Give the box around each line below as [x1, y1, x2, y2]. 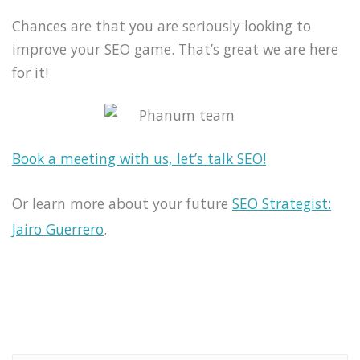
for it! [12, 62, 48, 82]
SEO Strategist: [232, 194, 331, 214]
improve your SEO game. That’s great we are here [12, 39, 338, 59]
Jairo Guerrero [12, 219, 104, 239]
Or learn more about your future [12, 194, 232, 214]
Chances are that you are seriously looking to [12, 15, 311, 35]
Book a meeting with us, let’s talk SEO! [12, 149, 266, 169]
